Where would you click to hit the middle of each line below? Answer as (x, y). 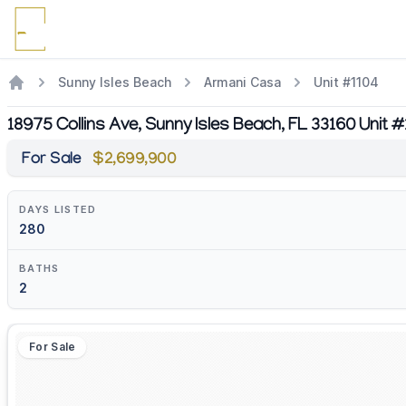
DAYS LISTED (58, 209)
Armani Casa (242, 82)
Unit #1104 (346, 82)
